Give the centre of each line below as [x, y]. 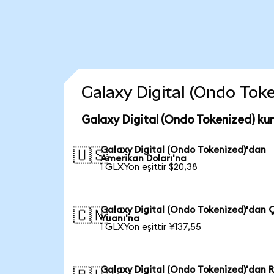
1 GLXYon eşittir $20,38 [149, 167]
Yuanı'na [120, 218]
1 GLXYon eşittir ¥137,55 [151, 227]
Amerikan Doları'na [144, 158]
